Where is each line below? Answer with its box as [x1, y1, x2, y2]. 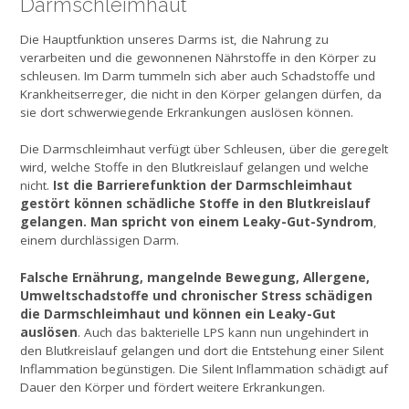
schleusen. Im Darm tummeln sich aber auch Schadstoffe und [20, 68, 375, 85]
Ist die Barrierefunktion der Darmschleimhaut [53, 176, 352, 194]
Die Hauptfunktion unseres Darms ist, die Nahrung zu [20, 31, 329, 48]
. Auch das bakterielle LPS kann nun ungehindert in [78, 323, 369, 341]
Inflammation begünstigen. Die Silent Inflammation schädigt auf [20, 360, 388, 377]
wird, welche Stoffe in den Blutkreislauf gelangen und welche [20, 159, 369, 176]
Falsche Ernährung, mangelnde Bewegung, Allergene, [20, 267, 370, 286]
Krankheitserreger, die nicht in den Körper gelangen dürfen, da [20, 86, 382, 103]
